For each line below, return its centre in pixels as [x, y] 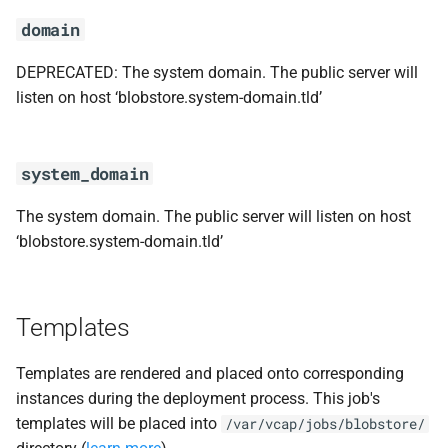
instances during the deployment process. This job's [198, 398]
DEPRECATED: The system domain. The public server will [217, 72]
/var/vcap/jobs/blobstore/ [325, 423]
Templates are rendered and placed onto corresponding [210, 373]
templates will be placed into [118, 423]
